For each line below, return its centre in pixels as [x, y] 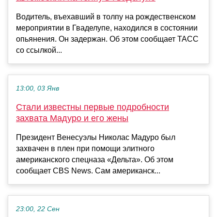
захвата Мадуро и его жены [72, 118]
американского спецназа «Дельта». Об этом [95, 160]
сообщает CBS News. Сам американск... [88, 171]
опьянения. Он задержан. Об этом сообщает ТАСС [107, 39]
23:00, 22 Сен [38, 209]
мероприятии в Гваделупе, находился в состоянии [107, 28]
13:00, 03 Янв [38, 89]
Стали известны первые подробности [93, 107]
